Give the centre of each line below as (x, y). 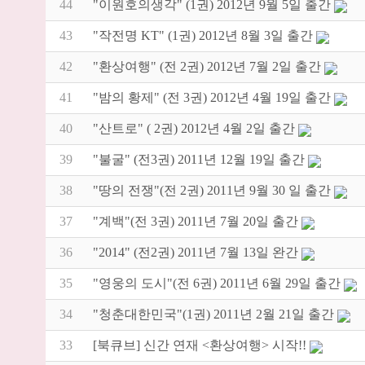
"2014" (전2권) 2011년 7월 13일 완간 (196, 253)
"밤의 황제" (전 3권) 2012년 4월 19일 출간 (212, 98)
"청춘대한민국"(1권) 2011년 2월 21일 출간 (213, 314)
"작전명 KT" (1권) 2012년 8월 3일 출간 (203, 36)
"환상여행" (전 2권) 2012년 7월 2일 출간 (207, 67)
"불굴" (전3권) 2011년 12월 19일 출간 (199, 160)
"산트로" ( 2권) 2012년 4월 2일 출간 (194, 129)
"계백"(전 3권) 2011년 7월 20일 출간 (196, 222)
